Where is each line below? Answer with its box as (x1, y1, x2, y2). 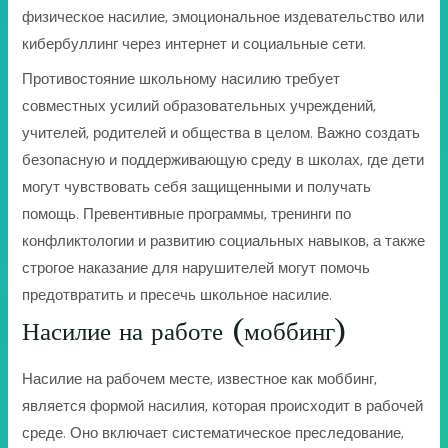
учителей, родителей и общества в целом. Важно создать (22, 124, 421, 141)
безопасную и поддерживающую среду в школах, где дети (22, 151, 425, 168)
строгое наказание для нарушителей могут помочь (22, 259, 371, 276)
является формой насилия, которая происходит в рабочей (22, 397, 424, 414)
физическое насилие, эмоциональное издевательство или (22, 9, 425, 26)
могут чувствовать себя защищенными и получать (22, 178, 372, 195)
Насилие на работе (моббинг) (22, 314, 349, 347)
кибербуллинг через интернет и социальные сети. (22, 36, 367, 53)
